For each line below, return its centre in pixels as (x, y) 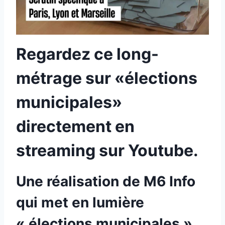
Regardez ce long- (87, 54)
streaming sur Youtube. (107, 151)
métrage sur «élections (107, 78)
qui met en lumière (80, 203)
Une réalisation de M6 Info (106, 182)
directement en (75, 127)
